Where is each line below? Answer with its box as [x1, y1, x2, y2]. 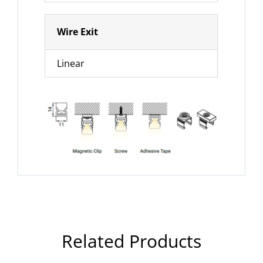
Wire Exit [57, 25, 99, 38]
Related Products [62, 228, 201, 253]
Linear [57, 56, 85, 70]
